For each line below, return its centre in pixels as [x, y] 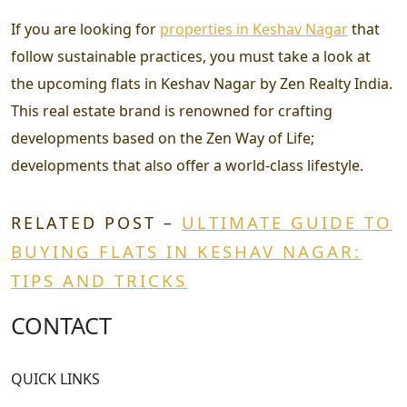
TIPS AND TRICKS [99, 281]
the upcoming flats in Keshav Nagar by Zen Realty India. [202, 84]
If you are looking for [85, 30]
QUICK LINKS [55, 379]
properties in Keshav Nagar [254, 30]
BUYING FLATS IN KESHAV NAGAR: [186, 252]
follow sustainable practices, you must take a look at [191, 57]
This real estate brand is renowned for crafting [172, 111]
